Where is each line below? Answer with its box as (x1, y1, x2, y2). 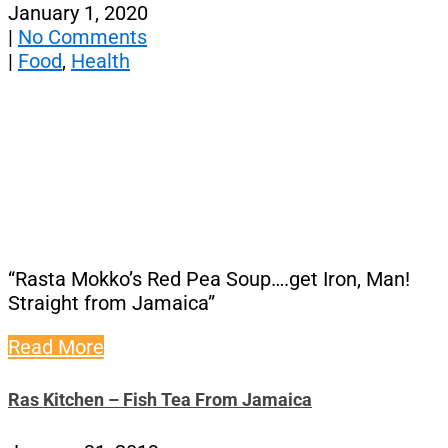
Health (71, 48, 130, 73)
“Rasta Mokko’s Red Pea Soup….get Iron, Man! (8, 266, 410, 291)
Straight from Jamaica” (8, 290, 215, 315)
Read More (8, 334, 104, 359)
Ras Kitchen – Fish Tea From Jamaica (8, 388, 312, 410)
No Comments (18, 24, 147, 49)
